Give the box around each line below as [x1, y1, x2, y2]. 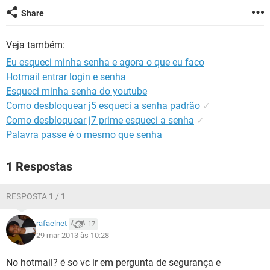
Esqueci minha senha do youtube [6, 86, 147, 97]
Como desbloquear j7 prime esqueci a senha [6, 115, 194, 126]
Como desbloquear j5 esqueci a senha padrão [6, 100, 200, 111]
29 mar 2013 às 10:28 [36, 231, 109, 240]
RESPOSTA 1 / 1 [6, 192, 66, 201]
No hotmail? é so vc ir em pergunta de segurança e [6, 257, 221, 268]
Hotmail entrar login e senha [6, 71, 126, 83]
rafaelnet [36, 219, 67, 228]
